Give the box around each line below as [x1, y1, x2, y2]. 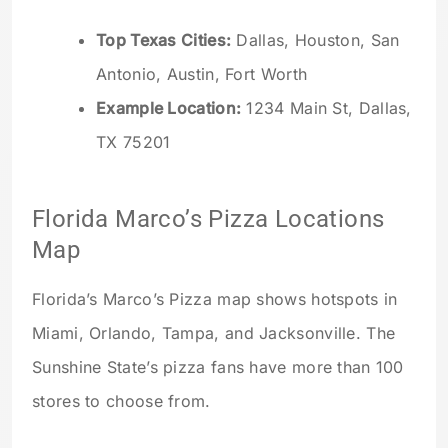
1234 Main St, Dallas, [241, 98, 412, 119]
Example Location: [96, 98, 242, 119]
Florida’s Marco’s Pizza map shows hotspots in [32, 289, 398, 310]
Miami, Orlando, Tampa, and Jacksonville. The [32, 323, 396, 344]
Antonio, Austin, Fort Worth [96, 64, 308, 85]
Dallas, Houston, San [231, 30, 400, 51]
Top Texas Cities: [96, 30, 232, 51]
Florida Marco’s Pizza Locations [32, 205, 385, 234]
